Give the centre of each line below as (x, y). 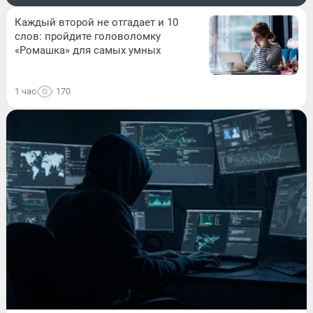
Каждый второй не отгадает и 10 (96, 22)
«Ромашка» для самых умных (88, 50)
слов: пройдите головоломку (88, 36)
